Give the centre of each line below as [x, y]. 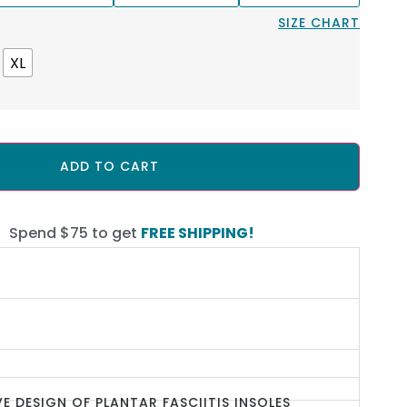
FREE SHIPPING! [198, 233]
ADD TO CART [109, 167]
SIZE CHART [319, 23]
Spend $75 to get [75, 233]
